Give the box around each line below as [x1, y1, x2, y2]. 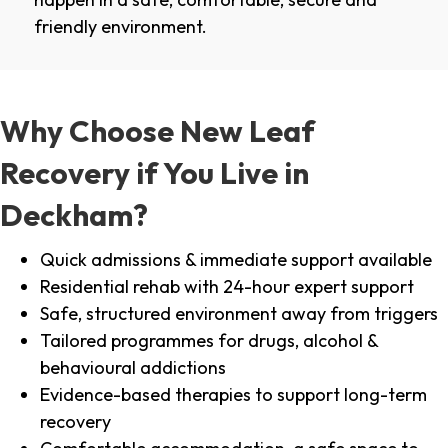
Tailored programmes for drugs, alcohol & [40, 329, 378, 353]
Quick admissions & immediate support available [40, 248, 432, 272]
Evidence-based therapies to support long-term [40, 383, 427, 407]
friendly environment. [34, 15, 207, 39]
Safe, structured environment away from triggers [40, 302, 438, 326]
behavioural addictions [40, 356, 226, 380]
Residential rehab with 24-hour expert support [40, 275, 414, 299]
